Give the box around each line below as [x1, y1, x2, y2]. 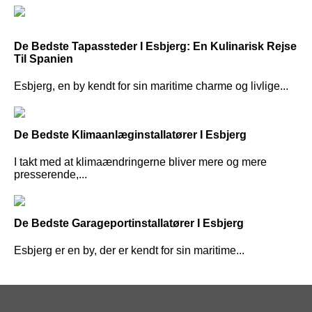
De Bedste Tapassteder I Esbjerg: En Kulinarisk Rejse [14, 40, 297, 52]
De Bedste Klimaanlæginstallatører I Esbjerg [14, 128, 247, 141]
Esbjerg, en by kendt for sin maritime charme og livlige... [14, 79, 288, 92]
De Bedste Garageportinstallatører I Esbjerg [14, 217, 244, 230]
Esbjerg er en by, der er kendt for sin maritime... [14, 244, 244, 257]
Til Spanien [14, 52, 73, 65]
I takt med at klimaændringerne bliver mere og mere [14, 156, 267, 169]
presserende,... [14, 169, 87, 181]
